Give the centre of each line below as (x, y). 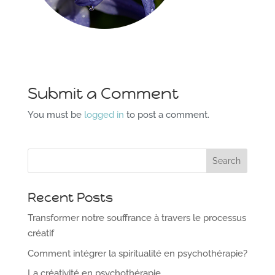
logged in (104, 115)
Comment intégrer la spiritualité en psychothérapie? (137, 253)
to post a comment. (166, 115)
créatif (41, 234)
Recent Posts (70, 198)
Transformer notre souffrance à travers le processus (137, 218)
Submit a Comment (103, 94)
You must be (56, 115)
